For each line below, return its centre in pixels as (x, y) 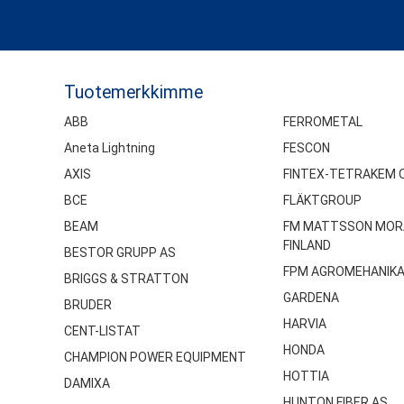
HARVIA (305, 324)
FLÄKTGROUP (323, 201)
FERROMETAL (323, 122)
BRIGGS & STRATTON (126, 279)
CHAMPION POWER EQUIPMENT (155, 358)
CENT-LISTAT (102, 331)
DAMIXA (87, 384)
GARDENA (312, 298)
